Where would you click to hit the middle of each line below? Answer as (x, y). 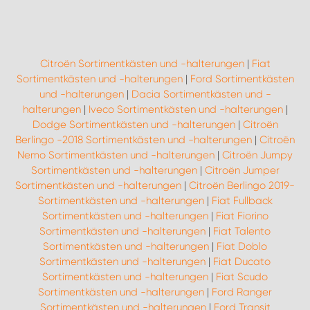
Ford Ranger (242, 292)
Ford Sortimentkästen (242, 79)
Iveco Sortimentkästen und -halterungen (185, 110)
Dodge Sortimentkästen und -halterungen (134, 125)
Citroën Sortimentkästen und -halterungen (142, 64)
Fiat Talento (242, 231)
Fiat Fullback (242, 201)
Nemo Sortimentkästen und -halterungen (116, 155)
